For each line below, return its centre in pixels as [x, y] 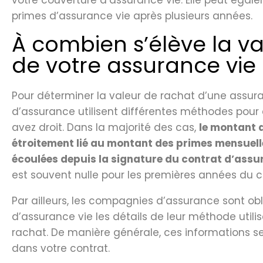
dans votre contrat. [61, 249]
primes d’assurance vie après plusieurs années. [132, 16]
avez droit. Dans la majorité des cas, [105, 128]
